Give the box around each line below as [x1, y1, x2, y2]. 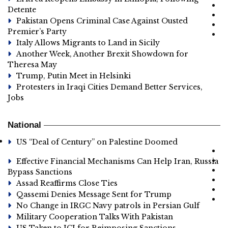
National [8, 120, 41, 130]
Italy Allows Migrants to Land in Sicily [16, 38, 160, 47]
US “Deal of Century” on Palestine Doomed [16, 137, 178, 147]
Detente [8, 5, 36, 14]
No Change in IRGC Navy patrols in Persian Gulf [16, 201, 199, 210]
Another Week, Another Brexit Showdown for [16, 49, 188, 59]
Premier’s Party [8, 27, 67, 36]
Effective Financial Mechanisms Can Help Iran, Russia [16, 157, 218, 166]
